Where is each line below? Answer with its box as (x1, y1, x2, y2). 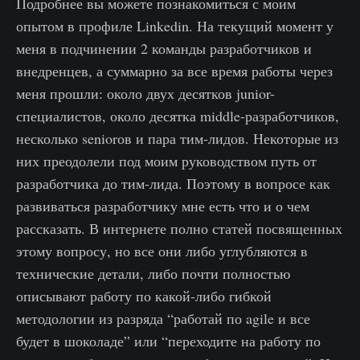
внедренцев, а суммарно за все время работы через (16, 61, 333, 81)
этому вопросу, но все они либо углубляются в (16, 241, 308, 261)
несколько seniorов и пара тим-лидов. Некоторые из (16, 129, 338, 149)
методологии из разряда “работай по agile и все (16, 309, 310, 329)
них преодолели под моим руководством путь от (16, 151, 317, 171)
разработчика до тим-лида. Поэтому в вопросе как (16, 174, 330, 194)
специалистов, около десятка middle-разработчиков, (16, 106, 339, 126)
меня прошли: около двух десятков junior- (16, 84, 275, 104)
